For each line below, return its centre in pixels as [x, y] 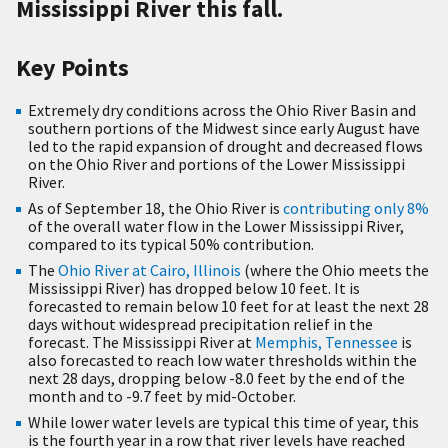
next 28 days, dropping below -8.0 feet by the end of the [216, 378]
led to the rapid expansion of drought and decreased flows [225, 146]
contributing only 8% [356, 208]
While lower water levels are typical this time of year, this [223, 422]
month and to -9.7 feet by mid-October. [162, 396]
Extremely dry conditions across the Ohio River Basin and [222, 110]
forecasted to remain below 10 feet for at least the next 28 [228, 306]
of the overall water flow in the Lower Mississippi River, [216, 226]
